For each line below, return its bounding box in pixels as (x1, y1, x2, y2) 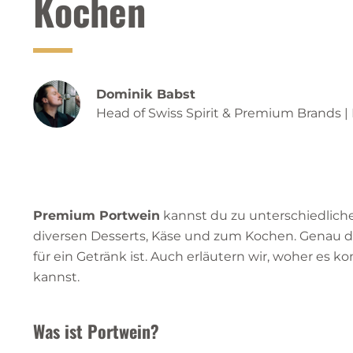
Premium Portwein (33, 207, 160, 223)
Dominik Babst (96, 87, 195, 102)
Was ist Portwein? (33, 318, 159, 344)
